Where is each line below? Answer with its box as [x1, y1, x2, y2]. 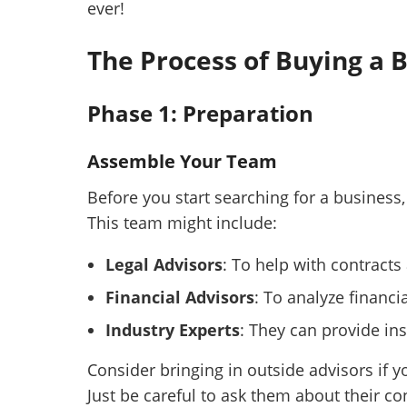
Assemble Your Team [87, 149, 277, 174]
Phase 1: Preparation [87, 98, 313, 129]
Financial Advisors [105, 286, 254, 309]
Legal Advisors [105, 253, 223, 276]
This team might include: [87, 212, 277, 234]
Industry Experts [105, 319, 240, 342]
